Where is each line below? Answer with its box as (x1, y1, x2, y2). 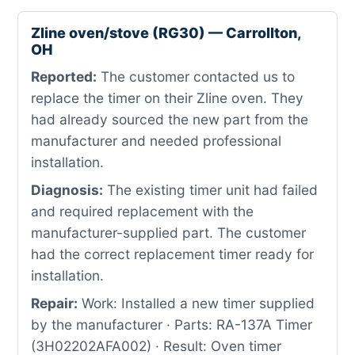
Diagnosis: (31, 181, 103, 198)
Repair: (31, 295, 78, 311)
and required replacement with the (31, 203, 254, 219)
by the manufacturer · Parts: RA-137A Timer (31, 316, 312, 333)
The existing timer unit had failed (103, 181, 318, 198)
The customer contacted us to (97, 68, 295, 85)
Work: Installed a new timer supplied (78, 295, 315, 311)
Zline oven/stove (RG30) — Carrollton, (31, 25, 301, 41)
